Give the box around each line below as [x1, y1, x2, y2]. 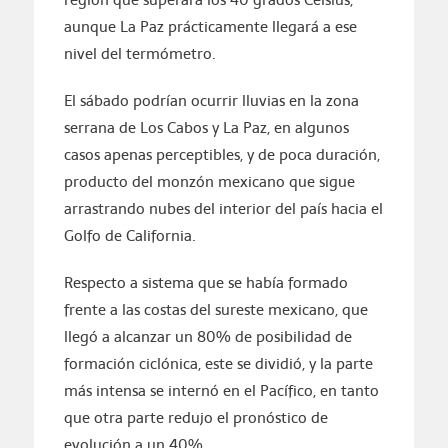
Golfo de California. [63, 224, 196, 248]
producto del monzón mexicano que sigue [63, 170, 355, 194]
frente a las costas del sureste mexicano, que [63, 298, 368, 322]
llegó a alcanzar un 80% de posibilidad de [63, 325, 352, 349]
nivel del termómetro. [63, 42, 216, 66]
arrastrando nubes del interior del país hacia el [63, 197, 383, 221]
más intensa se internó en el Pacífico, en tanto [63, 379, 379, 403]
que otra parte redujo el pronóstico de [63, 406, 328, 430]
